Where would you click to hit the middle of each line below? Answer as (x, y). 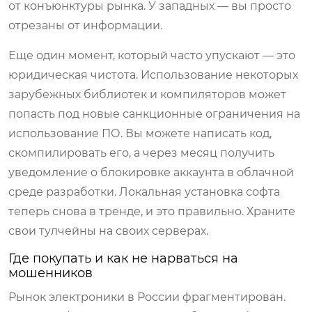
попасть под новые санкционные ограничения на (154, 114)
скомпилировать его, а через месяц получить (141, 153)
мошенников (50, 273)
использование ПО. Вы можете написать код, (140, 133)
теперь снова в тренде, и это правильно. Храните (152, 211)
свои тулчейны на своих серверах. (108, 231)
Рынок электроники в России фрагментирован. (147, 297)
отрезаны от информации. (85, 25)
